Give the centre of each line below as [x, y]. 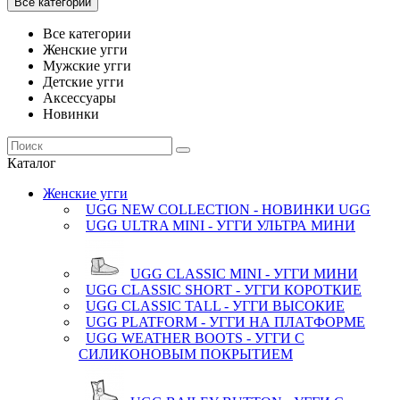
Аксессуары [79, 98]
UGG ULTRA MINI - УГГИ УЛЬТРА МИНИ [221, 225]
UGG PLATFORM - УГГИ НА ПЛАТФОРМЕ [225, 322]
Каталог [32, 163]
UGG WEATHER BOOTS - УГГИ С [195, 338]
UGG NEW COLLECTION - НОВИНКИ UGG [228, 209]
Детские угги [83, 82]
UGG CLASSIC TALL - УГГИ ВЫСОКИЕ [215, 306]
